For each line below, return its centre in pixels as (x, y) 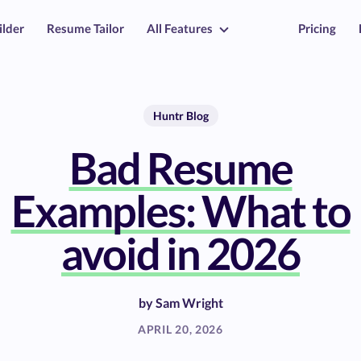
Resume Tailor (85, 28)
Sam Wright (189, 303)
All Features (180, 28)
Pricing (317, 28)
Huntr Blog (180, 116)
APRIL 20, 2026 (180, 329)
